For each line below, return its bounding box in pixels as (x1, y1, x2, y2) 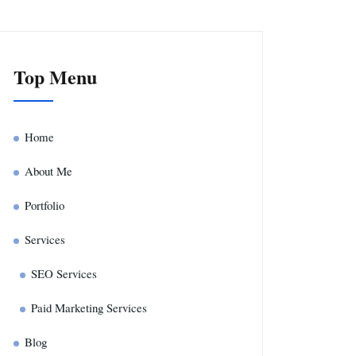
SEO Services (31, 265, 97, 281)
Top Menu (14, 63, 97, 91)
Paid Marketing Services (31, 300, 147, 315)
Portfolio (25, 197, 64, 213)
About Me (25, 163, 72, 179)
